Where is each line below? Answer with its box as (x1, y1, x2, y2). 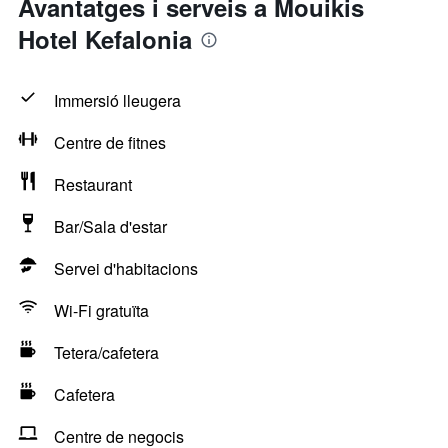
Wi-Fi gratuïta (54, 299, 149, 322)
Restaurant (54, 173, 132, 196)
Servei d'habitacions (54, 257, 198, 280)
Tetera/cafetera (54, 341, 159, 364)
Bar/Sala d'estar (54, 215, 167, 238)
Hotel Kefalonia (18, 22, 192, 56)
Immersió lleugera (54, 89, 181, 112)
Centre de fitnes (54, 131, 166, 154)
